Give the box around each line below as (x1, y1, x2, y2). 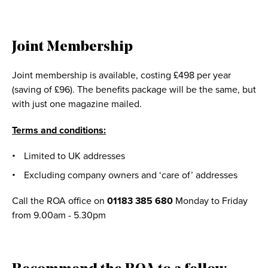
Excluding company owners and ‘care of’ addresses (24, 169, 237, 182)
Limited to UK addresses (24, 150, 125, 163)
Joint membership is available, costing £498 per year (12, 69, 231, 82)
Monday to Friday (175, 195, 248, 208)
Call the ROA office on (12, 195, 107, 208)
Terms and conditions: (12, 124, 106, 137)
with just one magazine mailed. (12, 98, 142, 111)
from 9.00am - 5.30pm (12, 209, 106, 222)
